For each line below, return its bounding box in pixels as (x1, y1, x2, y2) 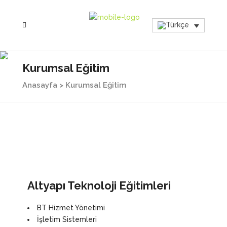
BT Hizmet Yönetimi (37, 204, 105, 212)
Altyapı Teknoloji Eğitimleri (27, 179, 171, 192)
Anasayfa (22, 81, 57, 90)
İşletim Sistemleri (37, 215, 97, 223)
